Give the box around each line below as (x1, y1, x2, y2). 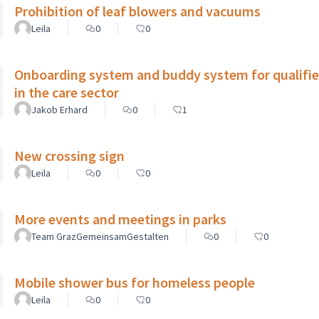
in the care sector (14, 83, 119, 101)
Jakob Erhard (31, 103, 88, 116)
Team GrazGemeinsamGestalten (31, 229, 169, 243)
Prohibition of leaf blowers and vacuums (14, 1, 261, 20)
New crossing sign (14, 146, 125, 164)
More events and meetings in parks (14, 209, 226, 228)
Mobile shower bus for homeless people (14, 273, 255, 291)
